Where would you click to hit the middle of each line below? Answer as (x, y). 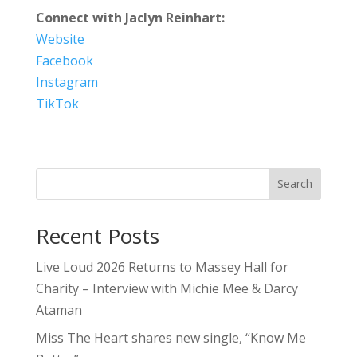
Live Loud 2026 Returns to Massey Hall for (162, 267)
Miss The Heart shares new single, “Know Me (171, 337)
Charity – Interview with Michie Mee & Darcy (167, 288)
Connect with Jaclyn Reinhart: (130, 17)
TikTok (57, 103)
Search (295, 184)
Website (60, 39)
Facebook (64, 60)
